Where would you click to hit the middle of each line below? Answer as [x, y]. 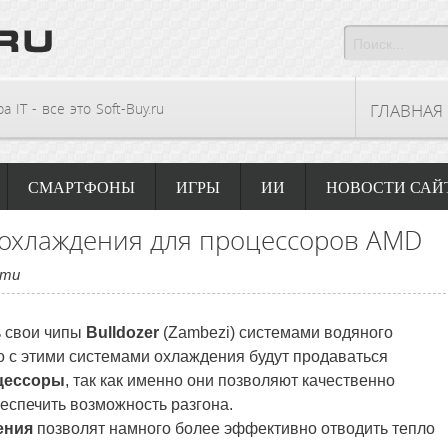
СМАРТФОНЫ [81, 187]
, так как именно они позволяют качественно [230, 380]
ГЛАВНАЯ [406, 110]
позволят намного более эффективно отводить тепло [234, 428]
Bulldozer [122, 332]
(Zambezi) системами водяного [276, 332]
